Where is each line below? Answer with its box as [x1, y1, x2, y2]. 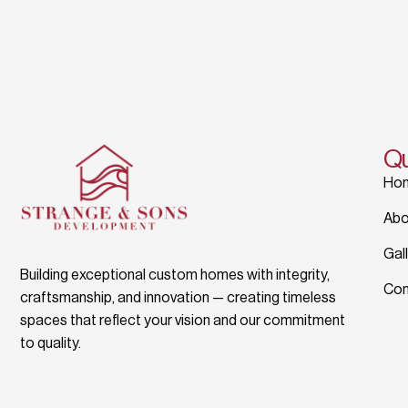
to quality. [20, 336, 81, 352]
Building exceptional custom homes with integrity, [20, 268, 330, 283]
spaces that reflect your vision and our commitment [20, 313, 345, 329]
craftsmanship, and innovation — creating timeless [20, 291, 336, 306]
